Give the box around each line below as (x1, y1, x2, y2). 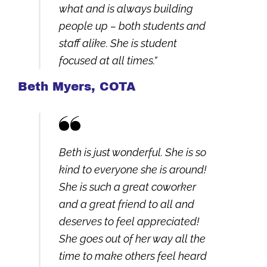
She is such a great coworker (58, 180, 196, 193)
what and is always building (58, 2, 193, 15)
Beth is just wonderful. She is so (58, 145, 206, 159)
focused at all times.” (58, 54, 157, 67)
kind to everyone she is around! (58, 163, 206, 176)
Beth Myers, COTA (18, 80, 136, 94)
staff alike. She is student (58, 37, 177, 50)
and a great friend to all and (58, 197, 194, 210)
